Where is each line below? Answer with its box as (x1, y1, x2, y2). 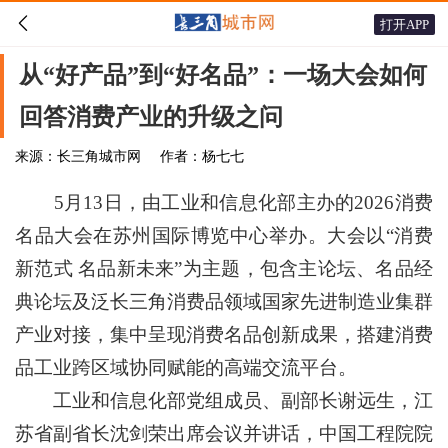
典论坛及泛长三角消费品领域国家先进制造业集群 (15, 291, 433, 312)
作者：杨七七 (160, 149, 244, 164)
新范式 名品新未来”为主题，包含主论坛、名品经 (15, 258, 433, 279)
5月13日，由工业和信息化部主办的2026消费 (15, 192, 433, 213)
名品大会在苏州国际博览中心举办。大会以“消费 (15, 225, 433, 246)
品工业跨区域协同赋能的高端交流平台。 (15, 357, 357, 378)
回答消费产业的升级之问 (19, 104, 283, 130)
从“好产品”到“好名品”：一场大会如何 (19, 62, 427, 88)
